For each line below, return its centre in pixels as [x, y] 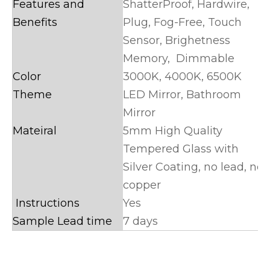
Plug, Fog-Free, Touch [182, 22]
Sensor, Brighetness [177, 40]
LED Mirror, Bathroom [182, 95]
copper [142, 185]
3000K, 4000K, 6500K [182, 77]
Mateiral [36, 131]
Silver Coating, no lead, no [193, 167]
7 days [140, 221]
